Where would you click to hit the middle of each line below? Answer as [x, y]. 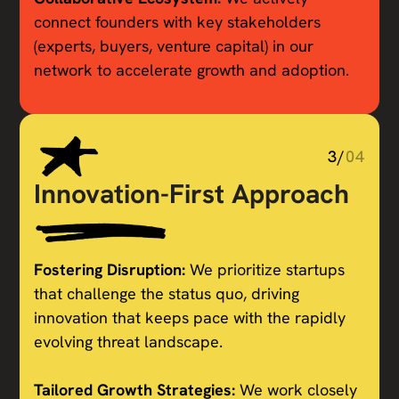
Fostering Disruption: [112, 269]
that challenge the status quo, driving [167, 293]
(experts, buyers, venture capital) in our [174, 46]
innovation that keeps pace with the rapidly [190, 317]
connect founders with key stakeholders [178, 22]
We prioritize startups [268, 269]
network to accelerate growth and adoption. [192, 70]
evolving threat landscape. [129, 341]
